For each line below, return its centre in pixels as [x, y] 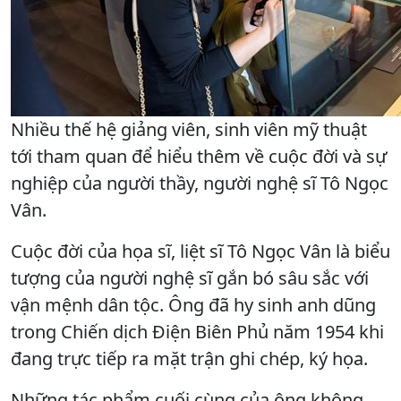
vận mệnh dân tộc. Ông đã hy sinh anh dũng [193, 304]
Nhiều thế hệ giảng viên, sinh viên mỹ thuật [189, 129]
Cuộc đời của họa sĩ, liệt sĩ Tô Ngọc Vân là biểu [200, 251]
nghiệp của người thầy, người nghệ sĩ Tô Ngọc [200, 183]
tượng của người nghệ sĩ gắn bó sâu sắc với [190, 277]
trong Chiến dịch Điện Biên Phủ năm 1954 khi [197, 331]
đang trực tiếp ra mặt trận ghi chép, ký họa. [189, 358]
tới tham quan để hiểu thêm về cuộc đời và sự [199, 156]
